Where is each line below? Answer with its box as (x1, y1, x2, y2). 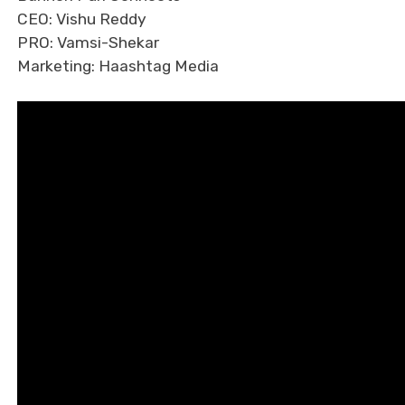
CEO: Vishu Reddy (17, 9, 146, 28)
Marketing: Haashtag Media (17, 56, 219, 75)
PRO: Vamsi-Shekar (17, 33, 159, 52)
